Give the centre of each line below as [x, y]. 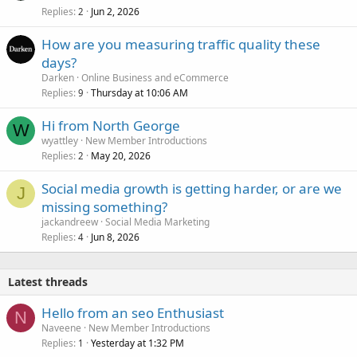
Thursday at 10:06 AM [139, 93]
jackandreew [70, 222]
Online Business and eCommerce [155, 78]
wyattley [60, 141]
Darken [58, 78]
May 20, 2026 [121, 156]
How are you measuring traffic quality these [181, 45]
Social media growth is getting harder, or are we [192, 189]
